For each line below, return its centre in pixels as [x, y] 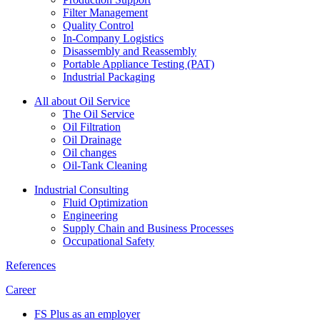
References [31, 266]
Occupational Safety [109, 241]
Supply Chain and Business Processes [148, 229]
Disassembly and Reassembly [130, 51]
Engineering [90, 216]
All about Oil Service [82, 101]
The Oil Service [99, 114]
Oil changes [90, 153]
